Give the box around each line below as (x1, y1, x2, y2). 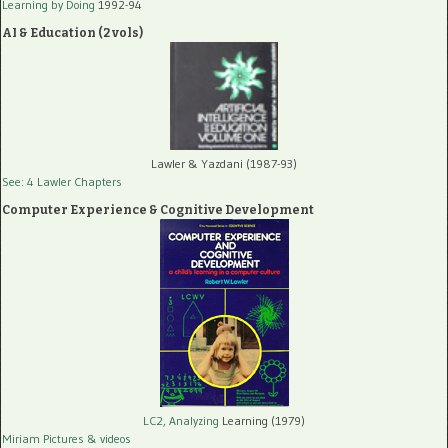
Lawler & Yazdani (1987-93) (151, 155, 297, 171)
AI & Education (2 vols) (2, 25, 143, 40)
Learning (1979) (219, 412, 305, 428)
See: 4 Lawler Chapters (2, 173, 122, 189)
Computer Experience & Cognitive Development (2, 202, 314, 217)
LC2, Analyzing (143, 412, 219, 428)
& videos (87, 430, 131, 446)
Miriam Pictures (2, 430, 84, 446)
